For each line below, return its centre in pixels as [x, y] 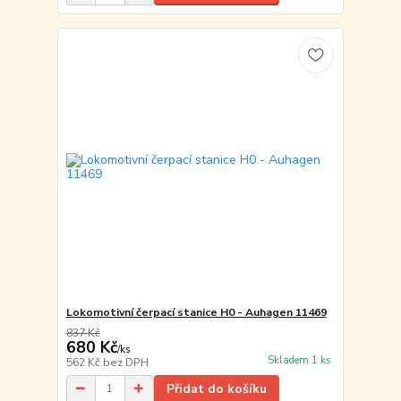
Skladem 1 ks [299, 361]
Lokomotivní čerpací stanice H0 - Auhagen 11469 [196, 312]
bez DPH [125, 362]
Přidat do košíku [216, 388]
